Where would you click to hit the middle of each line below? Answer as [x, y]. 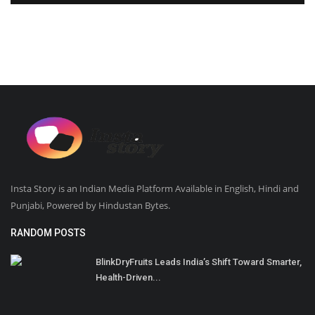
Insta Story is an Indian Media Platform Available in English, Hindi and [155, 189]
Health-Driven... [128, 278]
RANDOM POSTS [48, 233]
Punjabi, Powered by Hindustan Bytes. [90, 206]
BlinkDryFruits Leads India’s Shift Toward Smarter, [199, 262]
